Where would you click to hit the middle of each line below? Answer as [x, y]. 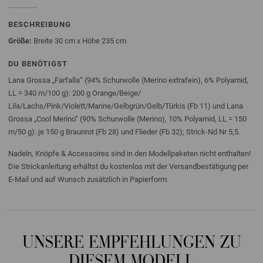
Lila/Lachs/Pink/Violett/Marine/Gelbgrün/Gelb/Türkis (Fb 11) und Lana [126, 106]
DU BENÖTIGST [38, 63]
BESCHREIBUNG [40, 24]
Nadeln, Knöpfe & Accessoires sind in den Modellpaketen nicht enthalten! [129, 153]
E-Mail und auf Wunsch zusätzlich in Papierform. [88, 179]
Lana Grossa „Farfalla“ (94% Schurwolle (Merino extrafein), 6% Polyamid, [128, 80]
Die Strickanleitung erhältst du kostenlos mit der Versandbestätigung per [128, 166]
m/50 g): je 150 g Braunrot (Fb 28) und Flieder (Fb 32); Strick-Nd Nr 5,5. [124, 131]
